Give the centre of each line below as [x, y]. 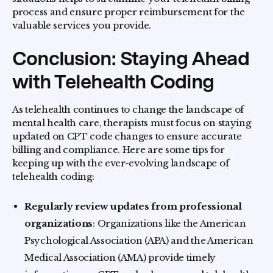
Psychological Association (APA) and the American [139, 240]
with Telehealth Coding [113, 81]
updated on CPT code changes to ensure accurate [127, 136]
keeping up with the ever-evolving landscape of [121, 163]
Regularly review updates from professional [133, 206]
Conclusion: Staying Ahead [131, 58]
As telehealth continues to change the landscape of [128, 109]
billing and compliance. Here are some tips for [119, 149]
